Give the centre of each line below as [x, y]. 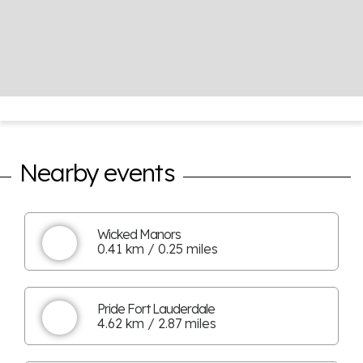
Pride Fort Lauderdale [156, 308]
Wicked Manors [139, 234]
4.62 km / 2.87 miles [157, 323]
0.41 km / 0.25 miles [158, 248]
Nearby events [97, 172]
